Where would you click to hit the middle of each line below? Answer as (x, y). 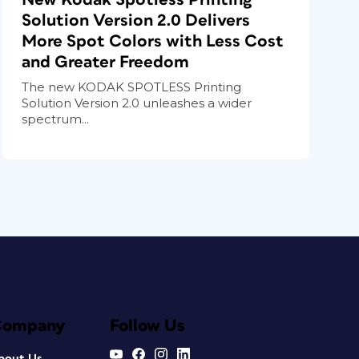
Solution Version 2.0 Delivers (136, 20)
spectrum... (56, 119)
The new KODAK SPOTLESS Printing (132, 87)
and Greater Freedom (106, 62)
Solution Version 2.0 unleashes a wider (137, 103)
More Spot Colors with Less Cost (153, 41)
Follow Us (147, 325)
